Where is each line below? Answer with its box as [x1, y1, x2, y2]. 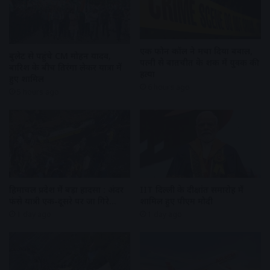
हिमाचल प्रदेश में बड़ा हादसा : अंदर [9, 184, 124, 196]
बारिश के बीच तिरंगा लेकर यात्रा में [9, 61, 122, 74]
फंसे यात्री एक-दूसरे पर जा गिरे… [9, 195, 116, 207]
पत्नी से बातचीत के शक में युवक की [140, 56, 259, 68]
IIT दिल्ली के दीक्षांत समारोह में [140, 184, 243, 196]
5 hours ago [17, 87, 59, 98]
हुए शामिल [9, 73, 44, 85]
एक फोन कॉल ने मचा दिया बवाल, [140, 45, 253, 57]
